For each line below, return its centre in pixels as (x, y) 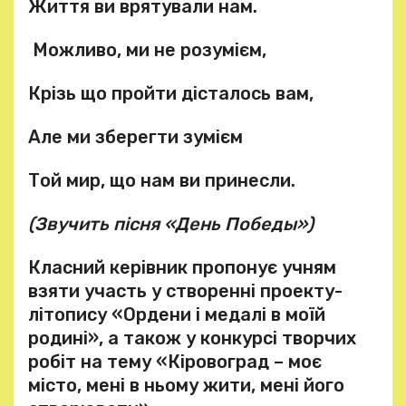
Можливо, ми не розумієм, (147, 50)
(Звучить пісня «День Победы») (171, 224)
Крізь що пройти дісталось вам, (171, 93)
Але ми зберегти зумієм (135, 137)
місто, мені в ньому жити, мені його (186, 385)
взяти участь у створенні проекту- (185, 291)
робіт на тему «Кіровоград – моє (175, 362)
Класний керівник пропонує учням (182, 267)
